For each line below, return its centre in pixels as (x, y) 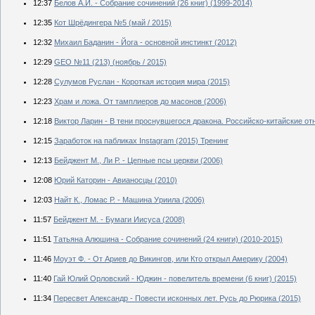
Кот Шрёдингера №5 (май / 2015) (113, 22)
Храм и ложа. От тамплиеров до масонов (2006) (140, 101)
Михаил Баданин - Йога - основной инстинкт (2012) (146, 42)
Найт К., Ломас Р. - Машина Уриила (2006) (129, 199)
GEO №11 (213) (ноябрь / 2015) (110, 62)
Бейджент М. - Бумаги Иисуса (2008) (119, 219)
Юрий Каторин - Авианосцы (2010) (116, 180)
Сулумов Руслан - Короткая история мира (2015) (142, 81)
